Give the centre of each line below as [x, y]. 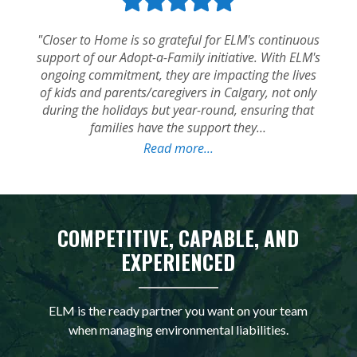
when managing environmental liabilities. [178, 329]
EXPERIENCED [178, 261]
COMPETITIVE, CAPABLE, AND [178, 237]
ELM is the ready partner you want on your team [178, 310]
